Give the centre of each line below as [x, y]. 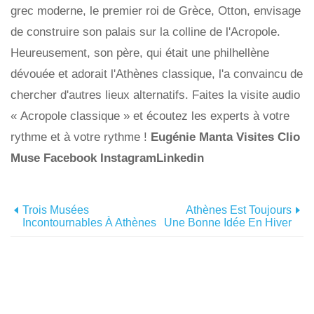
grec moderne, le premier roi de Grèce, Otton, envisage [156, 11]
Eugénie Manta [193, 137]
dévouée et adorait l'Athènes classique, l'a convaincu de [157, 74]
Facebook [72, 158]
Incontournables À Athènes [89, 222]
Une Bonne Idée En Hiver [228, 222]
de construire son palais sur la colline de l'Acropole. [145, 32]
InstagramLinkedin [152, 158]
